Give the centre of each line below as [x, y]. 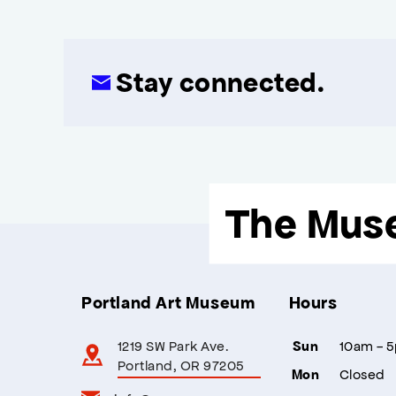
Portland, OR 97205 [181, 364]
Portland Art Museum [168, 302]
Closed [362, 373]
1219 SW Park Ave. [174, 345]
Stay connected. [218, 82]
